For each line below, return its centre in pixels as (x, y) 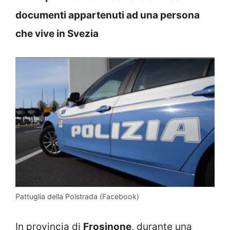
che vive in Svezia (57, 33)
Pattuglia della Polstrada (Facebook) (77, 196)
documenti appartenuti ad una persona (108, 15)
